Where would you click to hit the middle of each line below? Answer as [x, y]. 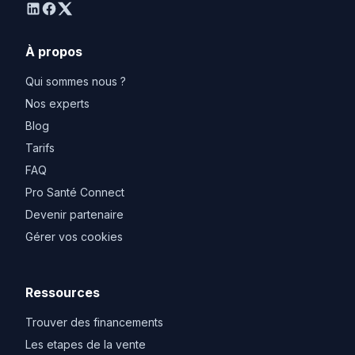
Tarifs [40, 147]
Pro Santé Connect [75, 192]
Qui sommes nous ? [76, 81]
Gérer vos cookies [74, 236]
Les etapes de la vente [86, 344]
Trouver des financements [94, 322]
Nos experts [57, 103]
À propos [54, 51]
